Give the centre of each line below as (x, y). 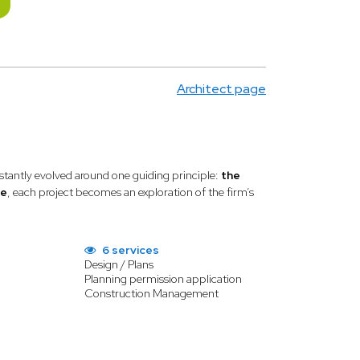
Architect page (221, 89)
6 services (129, 250)
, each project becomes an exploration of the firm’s (131, 192)
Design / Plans (119, 264)
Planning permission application (163, 279)
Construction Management (151, 293)
